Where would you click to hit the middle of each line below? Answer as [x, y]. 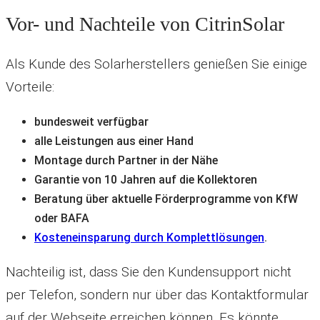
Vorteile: [30, 87]
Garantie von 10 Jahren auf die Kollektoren [146, 180]
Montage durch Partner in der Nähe [126, 161]
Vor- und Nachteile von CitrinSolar [145, 24]
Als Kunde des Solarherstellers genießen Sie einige [156, 64]
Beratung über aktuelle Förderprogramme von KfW [166, 199]
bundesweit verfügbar [91, 122]
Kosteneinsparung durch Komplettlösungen [149, 238]
